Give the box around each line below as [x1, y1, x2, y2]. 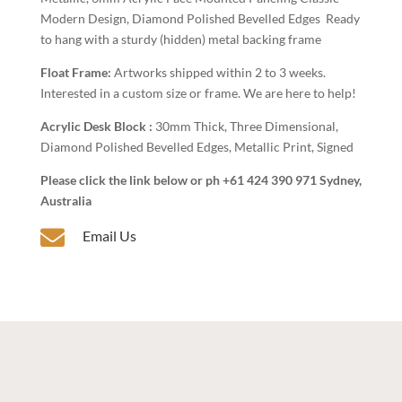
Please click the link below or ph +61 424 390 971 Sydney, [39, 172, 362, 188]
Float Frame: [39, 65, 114, 81]
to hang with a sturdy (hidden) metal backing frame [39, 31, 321, 48]
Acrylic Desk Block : [39, 118, 155, 135]
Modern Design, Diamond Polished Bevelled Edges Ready [39, 11, 360, 27]
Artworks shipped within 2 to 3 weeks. [113, 65, 326, 81]
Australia [39, 193, 92, 209]
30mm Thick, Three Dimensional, [154, 118, 338, 135]
